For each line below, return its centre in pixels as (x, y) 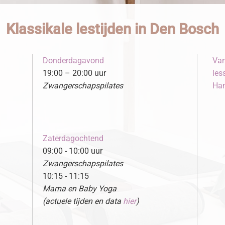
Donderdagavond (73, 61)
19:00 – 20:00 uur (74, 73)
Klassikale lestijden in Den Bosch (113, 29)
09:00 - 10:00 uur (73, 151)
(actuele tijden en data (83, 201)
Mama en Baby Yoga (80, 189)
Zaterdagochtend (73, 138)
